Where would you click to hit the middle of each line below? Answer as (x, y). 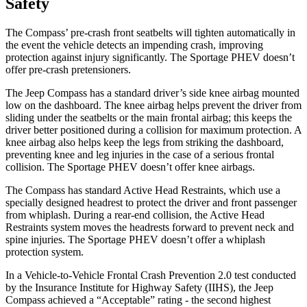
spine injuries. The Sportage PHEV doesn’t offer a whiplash (135, 239)
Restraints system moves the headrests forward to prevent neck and (150, 227)
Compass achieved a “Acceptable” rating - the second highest (138, 299)
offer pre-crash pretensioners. (68, 69)
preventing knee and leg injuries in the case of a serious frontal (140, 154)
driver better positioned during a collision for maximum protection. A (153, 130)
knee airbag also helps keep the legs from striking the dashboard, (145, 142)
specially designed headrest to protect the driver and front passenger (151, 202)
